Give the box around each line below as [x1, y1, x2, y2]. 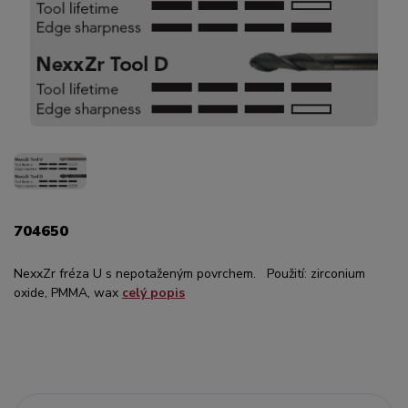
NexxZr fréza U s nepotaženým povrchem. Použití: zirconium [14, 264, 365, 282]
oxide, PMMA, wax [14, 283, 122, 301]
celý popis [122, 283, 185, 301]
